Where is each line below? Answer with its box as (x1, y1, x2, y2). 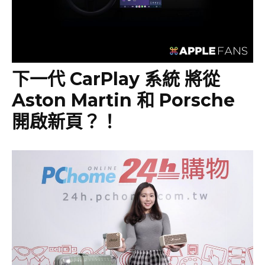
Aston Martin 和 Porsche (12, 89, 235, 111)
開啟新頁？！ (12, 110, 118, 132)
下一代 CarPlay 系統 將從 (12, 67, 220, 90)
